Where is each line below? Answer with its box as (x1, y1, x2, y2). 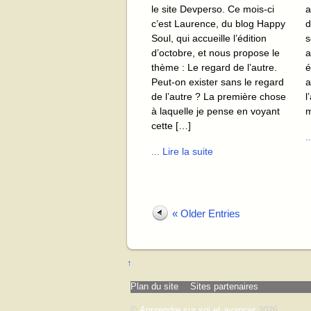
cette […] (151, 119, 191, 131)
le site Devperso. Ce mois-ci (151, 3, 274, 15)
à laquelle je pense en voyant (151, 105, 280, 117)
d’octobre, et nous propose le (151, 47, 280, 58)
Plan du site (131, 282, 178, 292)
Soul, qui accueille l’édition (151, 32, 267, 44)
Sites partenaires (190, 282, 258, 292)
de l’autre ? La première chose (151, 90, 286, 102)
